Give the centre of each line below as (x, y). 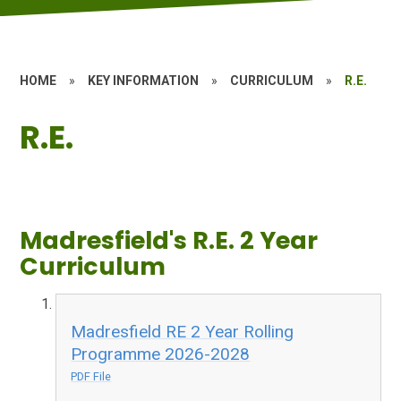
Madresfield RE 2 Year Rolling (183, 331)
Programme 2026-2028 (161, 354)
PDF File (91, 376)
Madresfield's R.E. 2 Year (169, 240)
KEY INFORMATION (144, 81)
